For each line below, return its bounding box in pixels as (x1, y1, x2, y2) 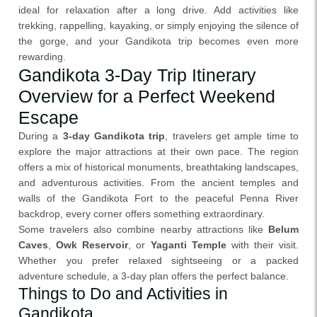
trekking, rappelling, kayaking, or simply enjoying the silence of (18, 20, 299, 31)
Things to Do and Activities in (18, 284, 228, 303)
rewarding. (18, 51, 66, 62)
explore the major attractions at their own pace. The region (18, 146, 299, 157)
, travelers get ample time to (165, 130, 299, 142)
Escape (18, 108, 79, 127)
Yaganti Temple (150, 239, 226, 250)
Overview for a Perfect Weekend (18, 86, 275, 106)
